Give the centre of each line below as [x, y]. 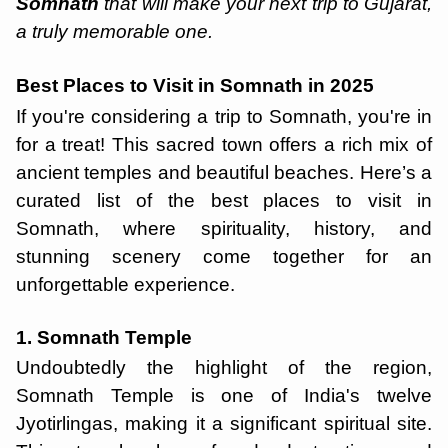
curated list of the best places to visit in [224, 200]
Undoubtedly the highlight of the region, [224, 367]
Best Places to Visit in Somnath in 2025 [195, 85]
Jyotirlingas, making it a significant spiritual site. [224, 423]
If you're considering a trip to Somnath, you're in [224, 116]
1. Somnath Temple [106, 337]
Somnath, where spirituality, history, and [224, 228]
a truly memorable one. [114, 31]
